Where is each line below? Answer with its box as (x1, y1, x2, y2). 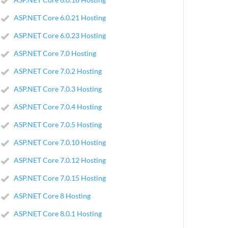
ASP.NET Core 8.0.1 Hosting (14, 209, 102, 218)
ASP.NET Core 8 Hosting (14, 191, 91, 200)
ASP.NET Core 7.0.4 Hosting (14, 102, 102, 111)
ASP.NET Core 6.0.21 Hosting (14, 13, 106, 22)
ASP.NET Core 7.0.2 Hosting (14, 66, 102, 75)
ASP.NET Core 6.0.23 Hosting (14, 31, 106, 40)
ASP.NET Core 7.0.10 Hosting (14, 137, 106, 147)
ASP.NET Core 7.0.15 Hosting (14, 173, 106, 182)
